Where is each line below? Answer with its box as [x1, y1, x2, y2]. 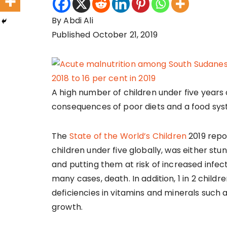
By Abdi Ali [52, 15, 93, 27]
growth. [52, 201, 83, 213]
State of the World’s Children [69, 130, 186, 142]
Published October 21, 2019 [52, 29, 158, 41]
